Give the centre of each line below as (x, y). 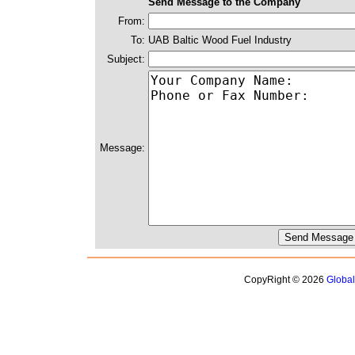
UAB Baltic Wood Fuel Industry (220, 40)
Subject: (126, 59)
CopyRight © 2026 (285, 280)
